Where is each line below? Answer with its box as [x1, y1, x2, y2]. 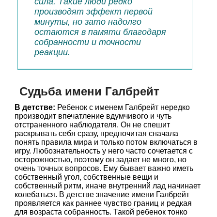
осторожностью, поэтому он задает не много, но [15, 155, 186, 164]
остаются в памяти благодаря [34, 27, 166, 37]
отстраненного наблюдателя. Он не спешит [15, 121, 170, 129]
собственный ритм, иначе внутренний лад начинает [15, 182, 201, 190]
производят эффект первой [34, 7, 153, 16]
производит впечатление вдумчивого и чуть [15, 112, 171, 120]
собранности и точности [34, 37, 141, 47]
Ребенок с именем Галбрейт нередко [55, 103, 190, 111]
